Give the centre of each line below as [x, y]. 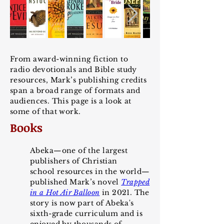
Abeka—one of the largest [79, 150]
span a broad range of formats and [75, 90]
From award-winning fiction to [69, 59]
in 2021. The [125, 192]
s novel [106, 182]
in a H [41, 192]
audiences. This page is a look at [71, 101]
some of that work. [45, 111]
